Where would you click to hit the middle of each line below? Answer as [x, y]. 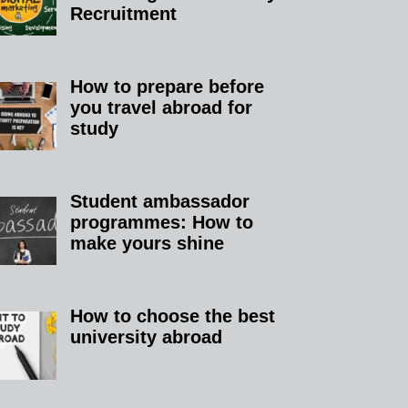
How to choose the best [173, 316]
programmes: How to [162, 222]
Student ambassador [160, 201]
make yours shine [148, 243]
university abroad [147, 337]
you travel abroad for [162, 107]
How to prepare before [168, 86]
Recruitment [124, 13]
